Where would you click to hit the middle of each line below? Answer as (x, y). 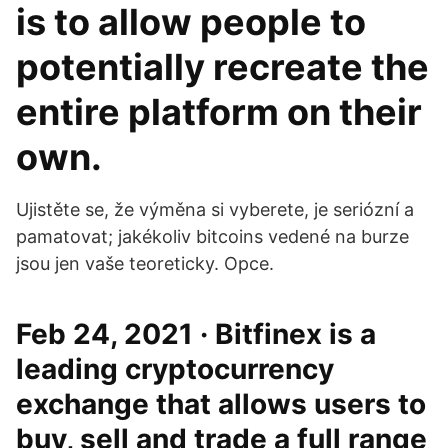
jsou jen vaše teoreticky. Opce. (145, 263)
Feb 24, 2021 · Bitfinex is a (196, 334)
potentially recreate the (222, 67)
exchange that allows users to (221, 404)
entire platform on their (219, 112)
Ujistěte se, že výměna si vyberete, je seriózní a (215, 209)
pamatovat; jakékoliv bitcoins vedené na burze (212, 236)
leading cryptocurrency (175, 369)
